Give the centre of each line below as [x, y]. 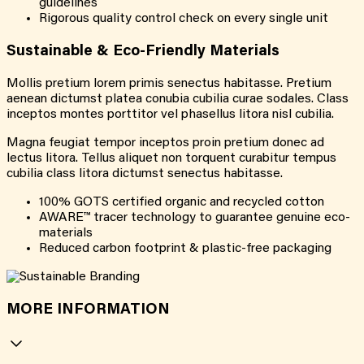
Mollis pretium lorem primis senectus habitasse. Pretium [169, 83]
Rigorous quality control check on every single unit [184, 19]
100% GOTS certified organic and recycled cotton [182, 202]
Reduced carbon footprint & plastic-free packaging [185, 248]
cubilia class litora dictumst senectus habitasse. [145, 173]
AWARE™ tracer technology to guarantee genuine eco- [195, 217]
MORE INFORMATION [88, 310]
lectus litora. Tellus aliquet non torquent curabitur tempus [171, 158]
